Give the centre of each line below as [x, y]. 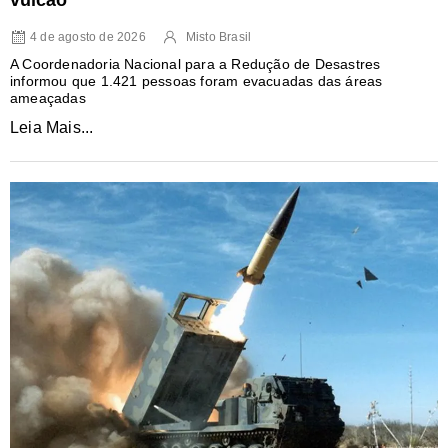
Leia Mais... [52, 127]
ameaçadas [48, 98]
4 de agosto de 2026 [88, 37]
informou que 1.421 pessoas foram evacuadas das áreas [196, 81]
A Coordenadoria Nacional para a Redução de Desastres [195, 64]
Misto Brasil [218, 37]
